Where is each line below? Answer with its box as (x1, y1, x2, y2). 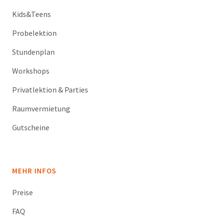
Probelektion (12, 28, 57, 38)
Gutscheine (12, 123, 49, 132)
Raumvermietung (12, 104, 70, 113)
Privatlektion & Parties (12, 85, 88, 94)
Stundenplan (12, 47, 55, 57)
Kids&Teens (12, 9, 51, 19)
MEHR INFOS (12, 166, 56, 175)
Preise (12, 187, 33, 197)
